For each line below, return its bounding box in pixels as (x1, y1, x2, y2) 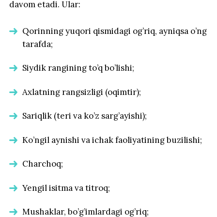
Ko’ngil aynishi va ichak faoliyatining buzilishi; (22, 134, 202, 145)
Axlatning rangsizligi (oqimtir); (22, 86, 141, 97)
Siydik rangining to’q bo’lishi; (22, 62, 135, 74)
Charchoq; (22, 158, 63, 170)
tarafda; (22, 38, 53, 49)
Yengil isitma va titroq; (22, 182, 110, 193)
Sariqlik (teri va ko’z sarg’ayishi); (22, 110, 147, 122)
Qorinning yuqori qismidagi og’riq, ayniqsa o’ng (22, 25, 207, 36)
